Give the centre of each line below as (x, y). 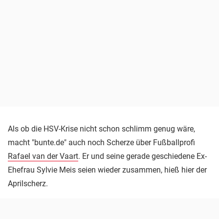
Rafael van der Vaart (43, 156)
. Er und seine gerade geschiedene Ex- (142, 156)
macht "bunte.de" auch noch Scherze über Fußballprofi (101, 142)
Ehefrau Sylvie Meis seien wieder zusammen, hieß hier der (107, 170)
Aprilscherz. (28, 183)
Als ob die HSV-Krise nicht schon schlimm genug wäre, (101, 129)
